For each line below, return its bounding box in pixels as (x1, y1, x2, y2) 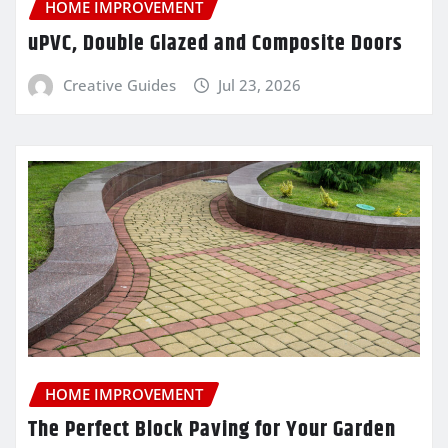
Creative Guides (62, 74, 176, 95)
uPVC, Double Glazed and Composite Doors (28, 26, 403, 61)
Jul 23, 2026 (218, 74, 302, 95)
